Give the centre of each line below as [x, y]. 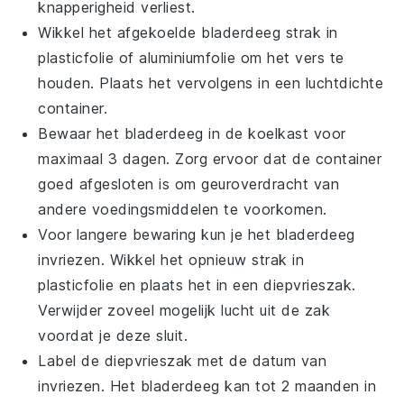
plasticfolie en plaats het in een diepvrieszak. [197, 285]
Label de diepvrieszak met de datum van [183, 360]
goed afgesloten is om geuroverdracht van [189, 184]
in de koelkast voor [275, 133]
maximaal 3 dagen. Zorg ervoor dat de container [210, 158]
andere [65, 209]
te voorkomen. [273, 209]
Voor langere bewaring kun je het [157, 234]
